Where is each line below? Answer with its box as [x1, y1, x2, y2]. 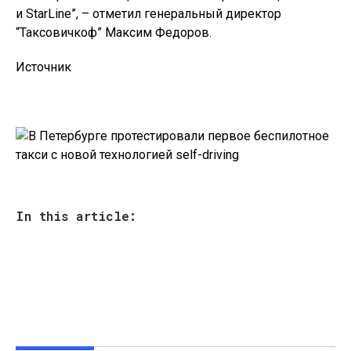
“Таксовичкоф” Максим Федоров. [16, 25, 212, 40]
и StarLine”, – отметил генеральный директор [16, 6, 281, 21]
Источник [16, 60, 71, 74]
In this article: [16, 208, 136, 224]
